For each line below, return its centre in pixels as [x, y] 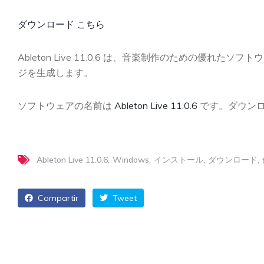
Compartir [57, 198]
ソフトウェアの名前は [66, 105]
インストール [179, 160]
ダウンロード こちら [61, 24]
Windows [131, 160]
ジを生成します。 [55, 72]
